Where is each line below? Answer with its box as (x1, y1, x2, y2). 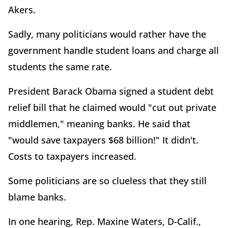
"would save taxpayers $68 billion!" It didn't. (8, 133, 198, 146)
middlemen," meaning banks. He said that (8, 117, 190, 130)
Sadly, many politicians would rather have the (8, 27, 206, 40)
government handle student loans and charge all (8, 44, 219, 56)
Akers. (8, 3, 36, 16)
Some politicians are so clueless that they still (8, 174, 207, 187)
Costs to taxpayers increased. (8, 150, 136, 162)
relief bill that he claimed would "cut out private (8, 101, 216, 113)
